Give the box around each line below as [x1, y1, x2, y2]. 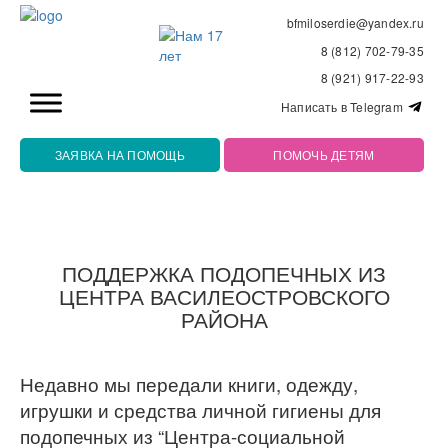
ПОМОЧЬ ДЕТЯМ [273, 145, 375, 163]
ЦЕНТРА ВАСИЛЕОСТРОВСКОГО [58, 280, 390, 311]
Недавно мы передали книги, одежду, [20, 370, 358, 397]
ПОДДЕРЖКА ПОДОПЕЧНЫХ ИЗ [62, 257, 386, 288]
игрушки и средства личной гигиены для [20, 396, 381, 423]
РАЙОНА [180, 303, 268, 334]
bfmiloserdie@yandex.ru [286, 14, 424, 31]
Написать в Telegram [280, 98, 406, 115]
